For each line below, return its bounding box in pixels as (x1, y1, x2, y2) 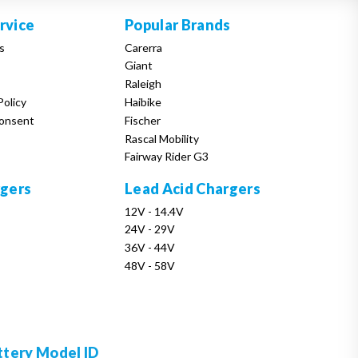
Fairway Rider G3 (125, 149, 209, 164)
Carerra (125, 40, 163, 54)
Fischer (125, 113, 161, 127)
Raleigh (125, 77, 162, 91)
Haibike (125, 94, 162, 109)
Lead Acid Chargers (125, 179, 261, 197)
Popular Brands (125, 15, 231, 34)
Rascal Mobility (125, 131, 200, 145)
